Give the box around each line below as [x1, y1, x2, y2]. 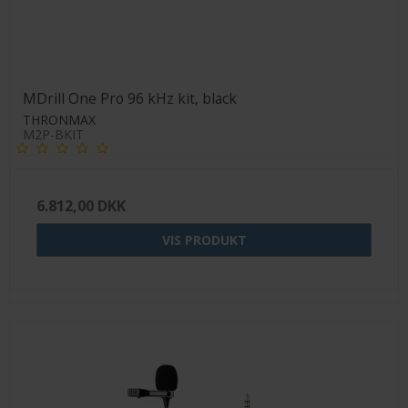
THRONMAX [23, 111, 96, 129]
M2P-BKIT [23, 126, 84, 144]
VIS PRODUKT [161, 231, 247, 250]
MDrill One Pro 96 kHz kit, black [23, 88, 237, 109]
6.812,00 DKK [36, 196, 126, 217]
